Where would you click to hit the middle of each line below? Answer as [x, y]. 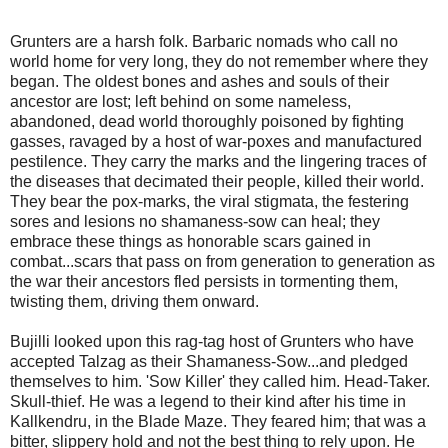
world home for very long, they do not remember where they [219, 62]
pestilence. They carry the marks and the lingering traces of [218, 162]
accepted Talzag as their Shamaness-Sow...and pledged [209, 362]
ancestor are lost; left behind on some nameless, [180, 102]
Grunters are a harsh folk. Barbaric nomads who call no [204, 42]
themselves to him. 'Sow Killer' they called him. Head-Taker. [220, 382]
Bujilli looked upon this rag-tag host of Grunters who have [212, 342]
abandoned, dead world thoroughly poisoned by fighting [207, 122]
